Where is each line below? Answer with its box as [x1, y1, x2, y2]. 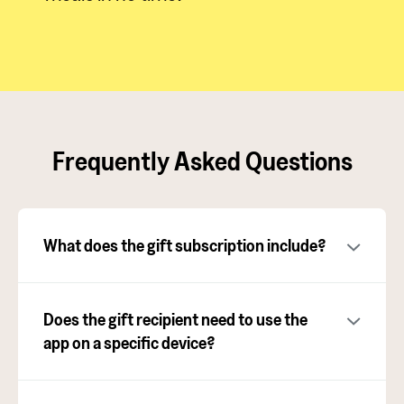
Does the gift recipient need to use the [43, 308, 308, 329]
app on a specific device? [43, 332, 216, 353]
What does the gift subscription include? [43, 234, 326, 255]
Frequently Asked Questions [51, 145, 353, 176]
